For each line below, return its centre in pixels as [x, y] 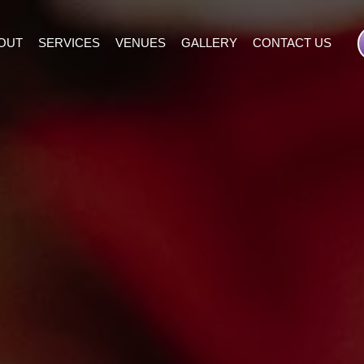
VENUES [141, 43]
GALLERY [209, 43]
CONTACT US [292, 43]
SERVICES [69, 43]
